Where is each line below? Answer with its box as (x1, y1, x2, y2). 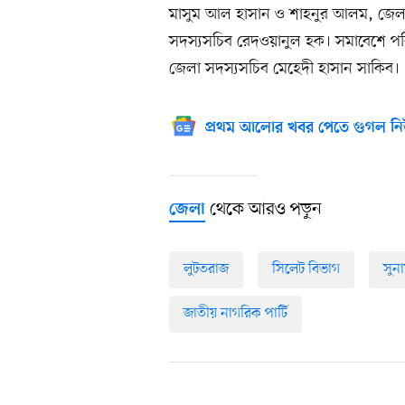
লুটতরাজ (184, 259, 229, 280)
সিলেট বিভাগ (272, 259, 340, 280)
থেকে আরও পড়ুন (205, 198, 322, 222)
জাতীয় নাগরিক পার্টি (184, 304, 287, 325)
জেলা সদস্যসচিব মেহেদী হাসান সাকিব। (169, 58, 400, 80)
